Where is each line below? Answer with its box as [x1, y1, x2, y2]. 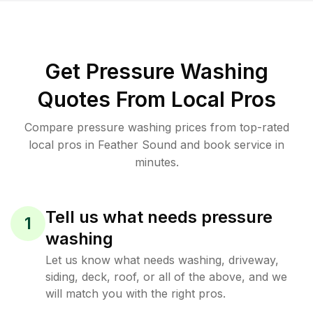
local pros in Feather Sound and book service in [29, 138, 284, 152]
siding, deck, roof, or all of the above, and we [45, 270, 287, 284]
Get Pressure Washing [45, 59, 268, 84]
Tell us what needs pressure [45, 207, 272, 227]
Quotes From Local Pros [37, 87, 276, 112]
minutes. [134, 155, 179, 169]
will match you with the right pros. [45, 286, 226, 300]
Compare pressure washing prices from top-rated [24, 120, 289, 134]
